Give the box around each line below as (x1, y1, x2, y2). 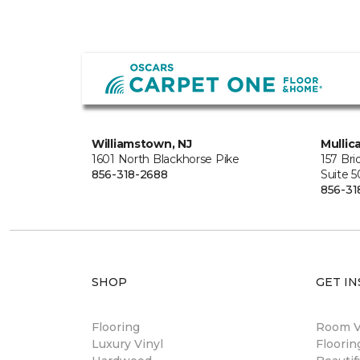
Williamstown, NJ (92, 137, 192, 151)
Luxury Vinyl (92, 337, 163, 351)
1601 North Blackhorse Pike (92, 152, 239, 166)
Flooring (92, 320, 140, 334)
